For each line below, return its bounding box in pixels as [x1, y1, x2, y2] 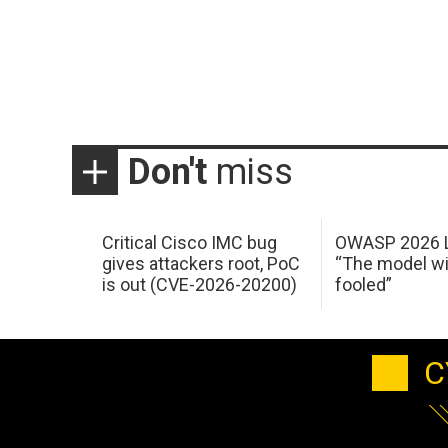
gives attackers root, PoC [101, 253, 300, 275]
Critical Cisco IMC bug [101, 232, 277, 254]
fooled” [335, 274, 393, 296]
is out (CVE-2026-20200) [101, 274, 297, 296]
